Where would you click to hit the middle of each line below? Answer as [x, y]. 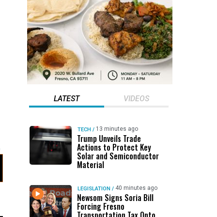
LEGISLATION [94, 189]
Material [90, 165]
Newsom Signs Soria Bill [115, 198]
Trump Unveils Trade [109, 139]
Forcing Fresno [101, 206]
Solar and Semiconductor [118, 156]
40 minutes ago [136, 188]
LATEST [66, 99]
